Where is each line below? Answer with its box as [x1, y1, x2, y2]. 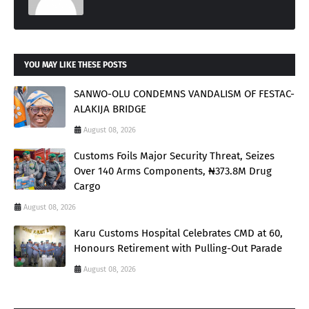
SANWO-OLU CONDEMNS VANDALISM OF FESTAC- [74, 88, 295, 101]
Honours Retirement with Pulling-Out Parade [74, 242, 282, 255]
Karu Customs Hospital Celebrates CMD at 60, [74, 227, 283, 240]
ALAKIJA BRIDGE [74, 103, 146, 116]
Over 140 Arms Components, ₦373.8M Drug [74, 165, 272, 178]
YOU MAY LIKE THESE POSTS [24, 60, 127, 70]
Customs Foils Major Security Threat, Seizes [74, 150, 275, 163]
